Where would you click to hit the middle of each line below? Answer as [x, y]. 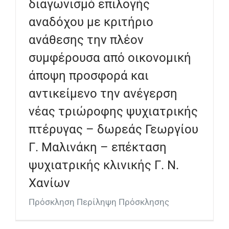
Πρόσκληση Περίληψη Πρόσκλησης [99, 202]
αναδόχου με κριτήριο [91, 22]
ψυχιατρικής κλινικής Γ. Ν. [104, 165]
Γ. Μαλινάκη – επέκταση [98, 147]
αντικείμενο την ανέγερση [103, 93]
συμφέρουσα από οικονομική [110, 58]
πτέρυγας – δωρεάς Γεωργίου [113, 129]
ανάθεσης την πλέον [86, 40]
